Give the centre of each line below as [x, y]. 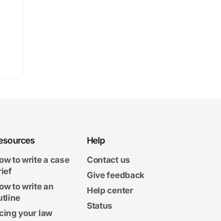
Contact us [108, 160]
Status [100, 206]
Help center [110, 190]
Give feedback [116, 175]
